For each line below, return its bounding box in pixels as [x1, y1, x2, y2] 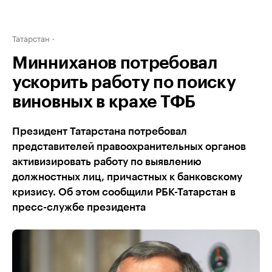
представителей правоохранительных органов [12, 141, 246, 152]
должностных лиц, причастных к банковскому [12, 172, 242, 182]
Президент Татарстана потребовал [12, 126, 187, 137]
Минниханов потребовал [12, 55, 217, 72]
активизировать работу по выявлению [12, 157, 202, 167]
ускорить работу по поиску [12, 74, 236, 91]
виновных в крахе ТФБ [12, 93, 195, 110]
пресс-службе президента [12, 202, 146, 212]
